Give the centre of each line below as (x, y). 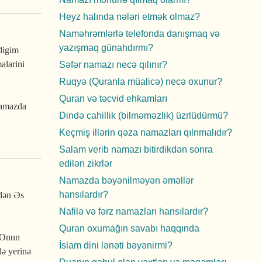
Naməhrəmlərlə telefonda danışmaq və (139, 34)
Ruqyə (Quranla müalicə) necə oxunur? (141, 82)
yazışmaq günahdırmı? (106, 48)
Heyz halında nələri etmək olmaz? (130, 17)
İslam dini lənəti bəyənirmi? (116, 245)
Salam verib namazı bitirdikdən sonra (136, 149)
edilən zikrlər (86, 163)
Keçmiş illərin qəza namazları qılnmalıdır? (146, 132)
